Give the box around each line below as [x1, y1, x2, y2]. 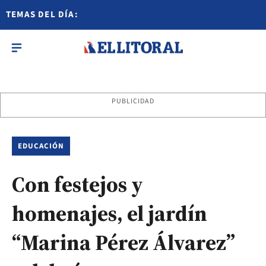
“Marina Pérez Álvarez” [12, 228, 235, 257]
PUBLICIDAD [111, 96, 155, 106]
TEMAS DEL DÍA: [6, 8, 78, 21]
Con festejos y [12, 170, 143, 199]
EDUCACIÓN [18, 141, 65, 151]
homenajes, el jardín [12, 199, 207, 228]
